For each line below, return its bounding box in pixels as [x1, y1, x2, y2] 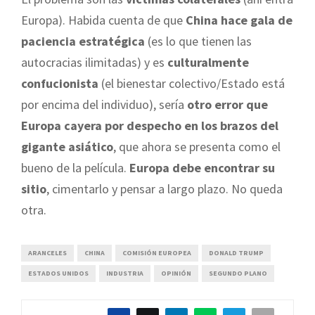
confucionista [21, 75, 98, 91]
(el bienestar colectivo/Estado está [98, 75, 285, 91]
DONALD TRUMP [209, 247, 264, 257]
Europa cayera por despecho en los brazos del [21, 117, 278, 134]
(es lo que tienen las [145, 32, 252, 49]
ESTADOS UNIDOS [28, 268, 89, 278]
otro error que [187, 96, 268, 112]
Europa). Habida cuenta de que [21, 11, 186, 28]
